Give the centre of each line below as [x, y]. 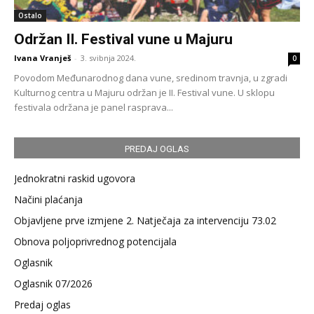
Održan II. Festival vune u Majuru [123, 39]
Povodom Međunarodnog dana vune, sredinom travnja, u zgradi [151, 77]
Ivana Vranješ [42, 57]
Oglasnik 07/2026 [53, 283]
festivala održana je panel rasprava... [94, 107]
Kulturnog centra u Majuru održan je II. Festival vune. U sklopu [144, 92]
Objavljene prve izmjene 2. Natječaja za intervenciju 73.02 [145, 220]
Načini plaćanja [48, 199]
